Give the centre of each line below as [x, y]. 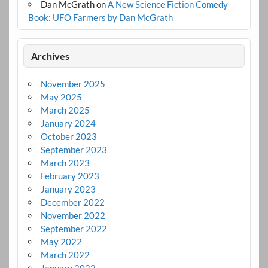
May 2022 [61, 241]
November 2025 [73, 83]
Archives [51, 56]
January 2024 [68, 123]
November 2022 [73, 215]
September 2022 [74, 228]
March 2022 [65, 255]
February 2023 [70, 176]
